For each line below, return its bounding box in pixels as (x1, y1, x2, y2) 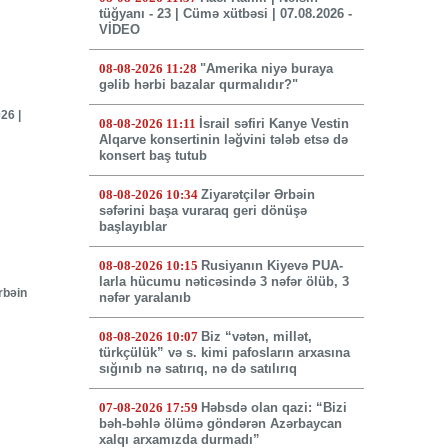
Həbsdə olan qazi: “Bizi (200, 400, 347, 416)
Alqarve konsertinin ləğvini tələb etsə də (98, 132, 348, 148)
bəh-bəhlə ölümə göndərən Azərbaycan (98, 416, 342, 432)
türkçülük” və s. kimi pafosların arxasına (98, 345, 350, 361)
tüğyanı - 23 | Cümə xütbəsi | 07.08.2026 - (98, 6, 352, 22)
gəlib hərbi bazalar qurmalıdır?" (98, 77, 298, 93)
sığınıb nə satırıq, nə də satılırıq (98, 361, 297, 377)
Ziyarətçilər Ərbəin (200, 187, 315, 203)
